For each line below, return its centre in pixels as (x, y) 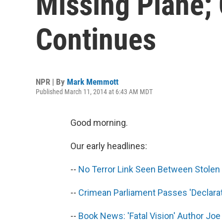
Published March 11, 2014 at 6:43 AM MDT (94, 92)
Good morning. (99, 123)
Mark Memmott (93, 82)
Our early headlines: (109, 146)
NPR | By (51, 82)
